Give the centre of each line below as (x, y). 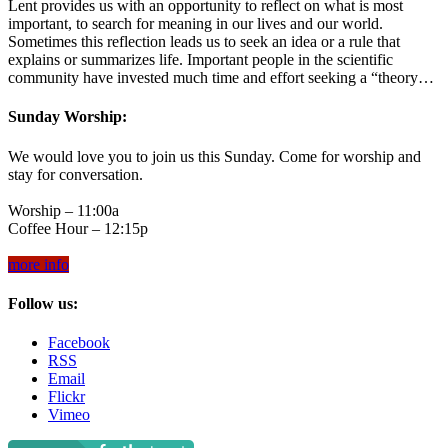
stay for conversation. (75, 174)
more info (38, 264)
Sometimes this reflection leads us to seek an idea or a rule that (204, 42)
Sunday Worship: (67, 117)
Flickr (66, 397)
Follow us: (43, 303)
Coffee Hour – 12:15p (78, 228)
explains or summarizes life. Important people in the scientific (200, 60)
